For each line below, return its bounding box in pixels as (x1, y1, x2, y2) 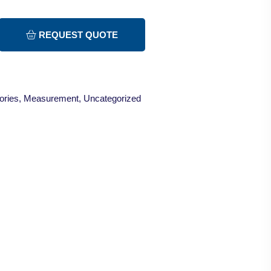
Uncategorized (83, 93, 141, 104)
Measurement (24, 93, 79, 104)
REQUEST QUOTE (36, 30, 118, 41)
